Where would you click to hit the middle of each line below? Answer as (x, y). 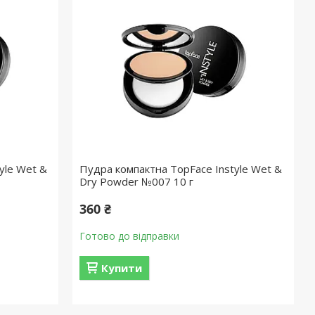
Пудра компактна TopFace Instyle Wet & (181, 169)
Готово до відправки (130, 236)
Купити (122, 268)
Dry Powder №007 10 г (137, 181)
